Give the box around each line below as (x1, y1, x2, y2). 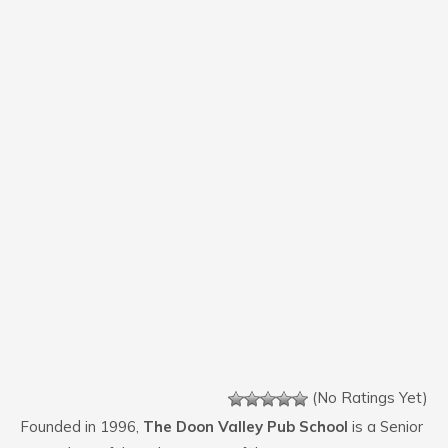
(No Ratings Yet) (308, 388, 428, 407)
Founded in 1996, (20, 417, 143, 436)
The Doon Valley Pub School (143, 417, 348, 436)
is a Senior (348, 417, 423, 436)
